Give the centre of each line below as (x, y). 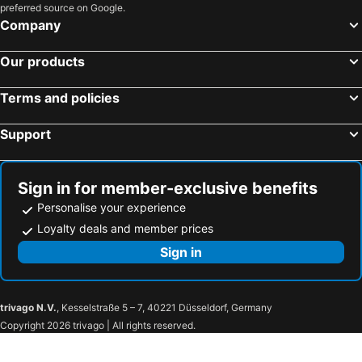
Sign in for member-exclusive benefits (168, 188)
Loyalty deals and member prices (125, 228)
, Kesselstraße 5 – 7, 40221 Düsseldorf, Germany (164, 307)
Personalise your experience (112, 207)
